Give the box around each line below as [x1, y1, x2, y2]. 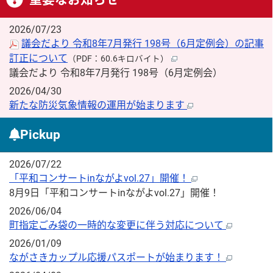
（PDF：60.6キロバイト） [68, 54, 169, 64]
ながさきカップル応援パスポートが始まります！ [9, 252, 226, 264]
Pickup [20, 127, 61, 143]
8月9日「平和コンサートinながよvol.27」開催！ [9, 187, 219, 199]
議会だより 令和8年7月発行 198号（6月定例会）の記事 [21, 38, 264, 50]
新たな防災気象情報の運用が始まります [9, 99, 187, 112]
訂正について [9, 52, 68, 65]
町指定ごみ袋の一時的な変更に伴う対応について [9, 219, 226, 232]
